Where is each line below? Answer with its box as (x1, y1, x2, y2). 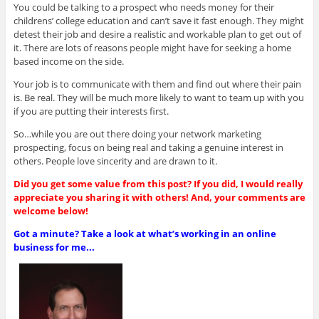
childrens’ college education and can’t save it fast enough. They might (13, 14, 304, 27)
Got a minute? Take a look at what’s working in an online (13, 226, 276, 240)
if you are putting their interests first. (13, 104, 169, 117)
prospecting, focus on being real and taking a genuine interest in (13, 140, 283, 154)
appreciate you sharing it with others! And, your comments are (13, 190, 305, 204)
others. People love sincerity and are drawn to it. (13, 154, 217, 167)
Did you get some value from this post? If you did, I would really (13, 177, 303, 190)
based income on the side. (13, 54, 124, 68)
